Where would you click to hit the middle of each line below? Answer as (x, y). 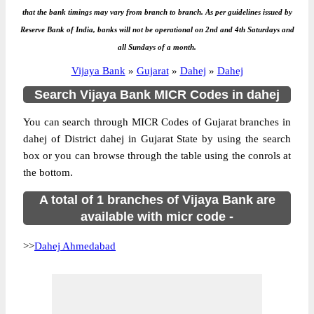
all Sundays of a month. (157, 47)
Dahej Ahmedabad (75, 246)
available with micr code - (157, 217)
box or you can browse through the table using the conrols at (157, 156)
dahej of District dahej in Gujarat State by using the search (157, 139)
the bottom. (48, 172)
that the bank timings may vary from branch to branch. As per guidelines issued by (157, 12)
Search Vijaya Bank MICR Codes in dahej (157, 95)
